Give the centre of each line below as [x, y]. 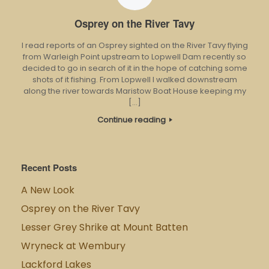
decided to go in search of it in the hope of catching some [134, 68]
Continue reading [132, 119]
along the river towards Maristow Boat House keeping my [134, 91]
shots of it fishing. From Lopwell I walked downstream [134, 79]
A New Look [48, 190]
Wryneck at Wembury [74, 246]
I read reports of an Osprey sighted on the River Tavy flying [134, 45]
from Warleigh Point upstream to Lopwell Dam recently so [134, 56]
